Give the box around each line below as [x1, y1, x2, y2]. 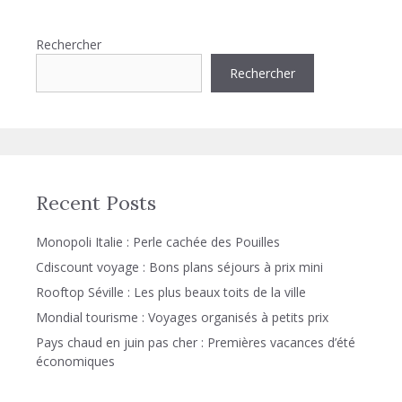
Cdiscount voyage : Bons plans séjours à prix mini [36, 258, 323, 275]
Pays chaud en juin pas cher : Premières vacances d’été [36, 334, 355, 351]
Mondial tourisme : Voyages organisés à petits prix [36, 309, 328, 326]
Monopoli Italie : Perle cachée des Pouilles [36, 233, 280, 250]
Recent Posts [36, 190, 156, 215]
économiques [36, 353, 115, 370]
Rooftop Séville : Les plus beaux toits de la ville [36, 284, 306, 301]
